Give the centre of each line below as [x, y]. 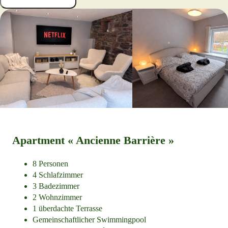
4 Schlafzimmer [58, 175]
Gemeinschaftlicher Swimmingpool [89, 219]
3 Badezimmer [56, 186]
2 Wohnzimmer [57, 197]
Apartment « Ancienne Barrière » [93, 140]
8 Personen [50, 163]
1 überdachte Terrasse [67, 208]
